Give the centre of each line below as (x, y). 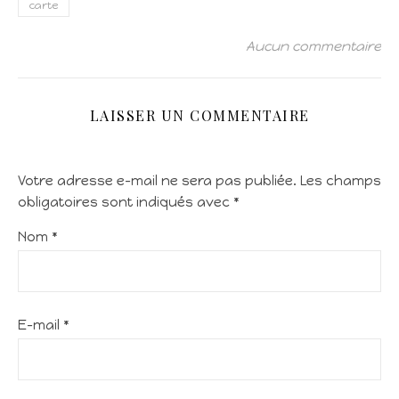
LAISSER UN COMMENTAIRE (199, 115)
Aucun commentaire (313, 46)
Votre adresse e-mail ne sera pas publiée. (157, 181)
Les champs (341, 181)
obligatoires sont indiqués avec (126, 202)
